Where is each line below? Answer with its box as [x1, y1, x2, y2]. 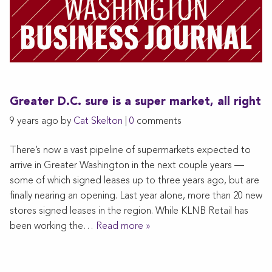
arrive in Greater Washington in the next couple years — [10, 160, 244, 171]
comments [134, 116, 182, 126]
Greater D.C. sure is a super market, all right [10, 96, 261, 108]
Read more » [96, 221, 151, 231]
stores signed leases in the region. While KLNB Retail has [10, 206, 248, 216]
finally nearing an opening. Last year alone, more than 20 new [10, 191, 262, 201]
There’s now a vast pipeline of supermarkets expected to [10, 145, 251, 155]
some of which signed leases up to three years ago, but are [10, 175, 259, 186]
